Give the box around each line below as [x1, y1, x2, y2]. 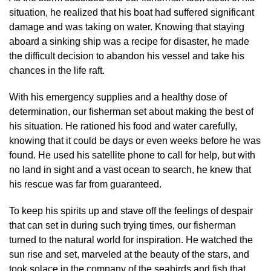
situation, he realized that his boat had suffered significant [9, 7, 254, 18]
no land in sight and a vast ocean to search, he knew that [9, 164, 251, 175]
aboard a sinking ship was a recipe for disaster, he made [9, 36, 249, 47]
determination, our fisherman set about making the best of [9, 106, 253, 117]
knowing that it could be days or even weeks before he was [9, 135, 261, 146]
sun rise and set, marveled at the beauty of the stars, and [9, 249, 249, 260]
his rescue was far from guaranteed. [9, 178, 162, 189]
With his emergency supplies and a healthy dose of [9, 91, 227, 102]
